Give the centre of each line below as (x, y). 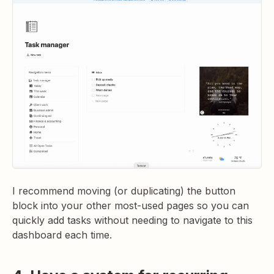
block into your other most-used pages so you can (131, 205)
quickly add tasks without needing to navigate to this (132, 220)
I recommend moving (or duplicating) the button (124, 191)
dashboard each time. (62, 235)
